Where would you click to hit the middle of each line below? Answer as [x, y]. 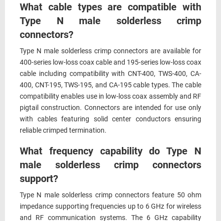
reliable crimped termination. [63, 130]
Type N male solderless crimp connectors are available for [110, 51]
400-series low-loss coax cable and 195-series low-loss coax [110, 62]
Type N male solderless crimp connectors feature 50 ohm [110, 195]
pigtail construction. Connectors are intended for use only [110, 108]
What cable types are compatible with [110, 7]
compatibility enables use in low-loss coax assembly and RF [110, 96]
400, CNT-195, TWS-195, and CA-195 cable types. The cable [110, 85]
